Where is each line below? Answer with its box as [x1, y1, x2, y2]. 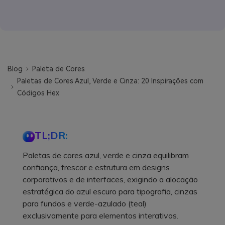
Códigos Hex [17, 88, 60, 97]
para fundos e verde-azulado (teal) [23, 198, 147, 208]
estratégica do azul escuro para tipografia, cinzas [23, 186, 197, 196]
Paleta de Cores [32, 64, 85, 73]
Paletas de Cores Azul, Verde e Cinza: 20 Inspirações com [17, 76, 204, 85]
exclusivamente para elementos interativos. [23, 210, 178, 220]
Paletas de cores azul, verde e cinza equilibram [23, 150, 189, 160]
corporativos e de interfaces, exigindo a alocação [23, 174, 198, 184]
